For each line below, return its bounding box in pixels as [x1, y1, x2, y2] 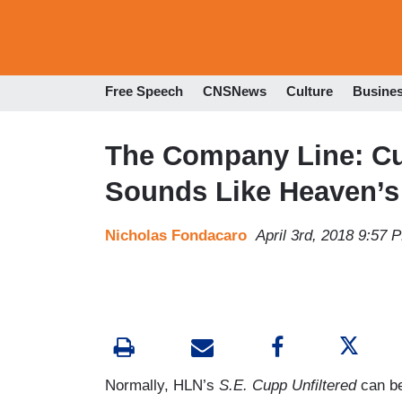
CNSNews [203, 83, 267, 100]
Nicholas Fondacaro [105, 226, 247, 244]
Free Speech [105, 83, 183, 100]
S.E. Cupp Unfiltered [219, 376, 356, 394]
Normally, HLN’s [105, 376, 219, 394]
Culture [286, 83, 333, 100]
